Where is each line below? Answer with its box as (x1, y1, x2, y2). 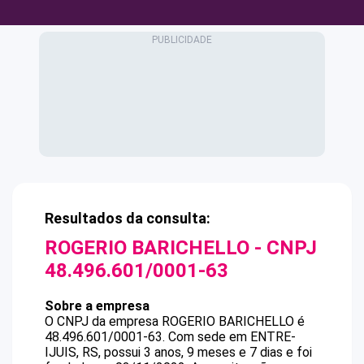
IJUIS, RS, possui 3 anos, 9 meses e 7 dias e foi (45, 344, 312, 360)
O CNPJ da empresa (45, 314, 162, 329)
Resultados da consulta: (45, 210, 210, 227)
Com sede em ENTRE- (168, 329, 296, 344)
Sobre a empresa (45, 298, 149, 314)
